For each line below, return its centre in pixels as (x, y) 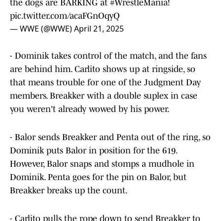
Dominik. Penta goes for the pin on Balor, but (98, 177)
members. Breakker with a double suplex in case (104, 96)
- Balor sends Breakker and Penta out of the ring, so (110, 137)
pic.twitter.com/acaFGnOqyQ (65, 16)
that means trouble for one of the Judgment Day (105, 83)
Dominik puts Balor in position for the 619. (93, 151)
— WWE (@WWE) (42, 29)
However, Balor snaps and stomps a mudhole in (102, 164)
